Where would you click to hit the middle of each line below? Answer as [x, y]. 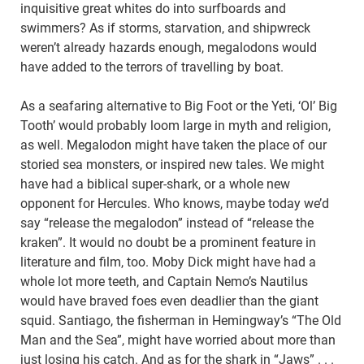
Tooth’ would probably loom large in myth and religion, [175, 126]
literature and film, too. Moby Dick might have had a [168, 262]
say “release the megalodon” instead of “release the [167, 223]
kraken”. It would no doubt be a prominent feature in [168, 243]
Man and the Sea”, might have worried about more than [178, 340]
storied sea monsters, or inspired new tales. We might [172, 165]
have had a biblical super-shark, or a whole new [155, 184]
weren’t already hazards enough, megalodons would [169, 48]
